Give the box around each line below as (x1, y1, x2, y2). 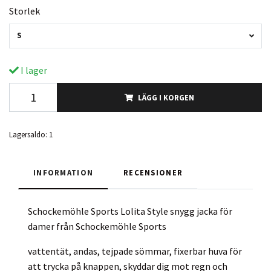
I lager (19, 64, 47, 76)
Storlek (9, 4, 40, 17)
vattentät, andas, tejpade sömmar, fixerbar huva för (28, 244, 242, 257)
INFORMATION (33, 167, 94, 177)
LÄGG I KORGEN (138, 92, 194, 102)
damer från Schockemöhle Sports (28, 220, 166, 232)
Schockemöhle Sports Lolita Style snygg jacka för (28, 204, 232, 217)
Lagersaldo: (9, 129, 47, 139)
